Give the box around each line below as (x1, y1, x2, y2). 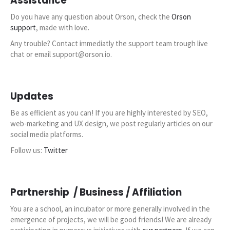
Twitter (44, 145, 68, 156)
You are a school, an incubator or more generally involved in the (10, 204, 210, 214)
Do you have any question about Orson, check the (10, 12, 171, 22)
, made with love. (36, 23, 89, 33)
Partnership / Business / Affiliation (10, 185, 182, 200)
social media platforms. (10, 129, 83, 140)
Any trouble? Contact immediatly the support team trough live (10, 39, 208, 49)
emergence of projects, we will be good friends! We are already (10, 215, 212, 225)
